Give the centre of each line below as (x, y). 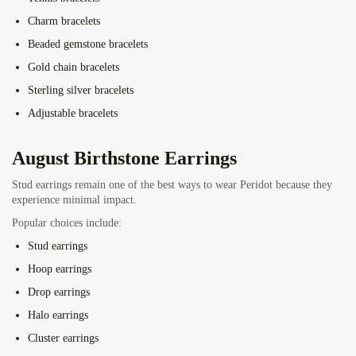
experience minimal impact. (74, 200)
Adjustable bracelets (73, 114)
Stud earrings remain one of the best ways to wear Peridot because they (172, 185)
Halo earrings (58, 315)
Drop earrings (59, 292)
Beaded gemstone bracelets (88, 44)
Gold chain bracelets (74, 68)
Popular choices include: (67, 223)
